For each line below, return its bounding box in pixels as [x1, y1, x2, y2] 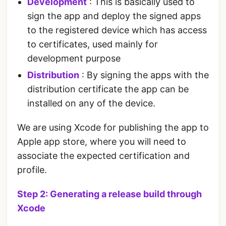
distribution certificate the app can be [27, 84, 189, 95]
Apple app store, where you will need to [17, 136, 186, 147]
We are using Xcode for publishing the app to [17, 122, 209, 133]
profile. [17, 164, 47, 176]
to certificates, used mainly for [27, 39, 158, 50]
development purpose [27, 53, 121, 64]
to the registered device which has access [27, 25, 207, 36]
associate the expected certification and [17, 150, 190, 161]
